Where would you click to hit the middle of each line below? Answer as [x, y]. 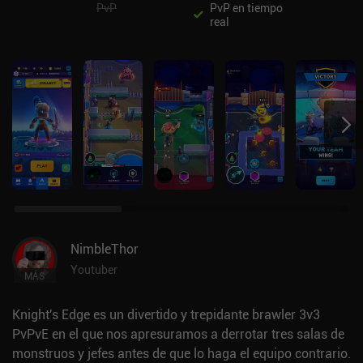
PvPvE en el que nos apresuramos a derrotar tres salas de [178, 334]
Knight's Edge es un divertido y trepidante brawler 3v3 [166, 314]
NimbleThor [105, 249]
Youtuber [94, 269]
